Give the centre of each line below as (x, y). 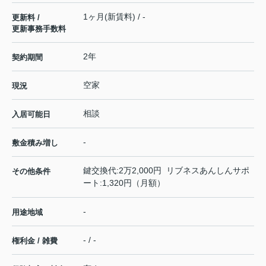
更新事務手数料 (39, 28)
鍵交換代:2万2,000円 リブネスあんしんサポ (166, 170)
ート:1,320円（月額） (124, 183)
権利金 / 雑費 (35, 240)
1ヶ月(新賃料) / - (114, 16)
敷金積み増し (35, 142)
